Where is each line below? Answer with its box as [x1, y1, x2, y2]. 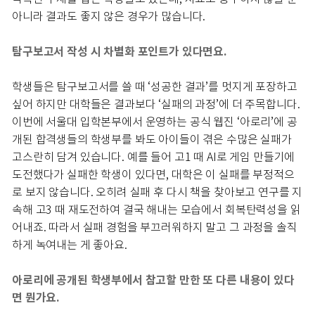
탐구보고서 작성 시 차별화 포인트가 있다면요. [12, 44, 227, 59]
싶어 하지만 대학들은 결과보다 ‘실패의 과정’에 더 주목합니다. [12, 97, 300, 111]
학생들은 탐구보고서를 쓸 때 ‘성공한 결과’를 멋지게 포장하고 [12, 79, 297, 94]
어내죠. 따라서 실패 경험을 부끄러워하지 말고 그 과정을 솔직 [12, 220, 297, 234]
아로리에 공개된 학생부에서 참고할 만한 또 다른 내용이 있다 [12, 272, 295, 288]
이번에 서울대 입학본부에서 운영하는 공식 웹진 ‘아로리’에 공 [12, 115, 297, 129]
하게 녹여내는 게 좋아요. [12, 238, 133, 252]
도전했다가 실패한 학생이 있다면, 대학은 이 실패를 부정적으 [12, 167, 295, 181]
